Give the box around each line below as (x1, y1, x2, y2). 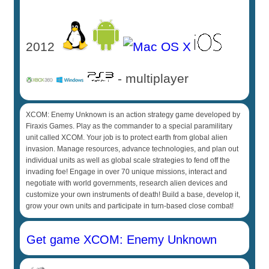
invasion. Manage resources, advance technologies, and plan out (26, 145, 239, 153)
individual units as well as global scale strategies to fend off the (26, 156, 231, 165)
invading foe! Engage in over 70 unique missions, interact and (26, 168, 228, 176)
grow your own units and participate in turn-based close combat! (26, 202, 234, 210)
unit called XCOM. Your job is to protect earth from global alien (26, 133, 228, 142)
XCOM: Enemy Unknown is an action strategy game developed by (26, 110, 241, 119)
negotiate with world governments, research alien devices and (26, 179, 228, 187)
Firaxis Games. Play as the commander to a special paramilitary (26, 122, 233, 130)
